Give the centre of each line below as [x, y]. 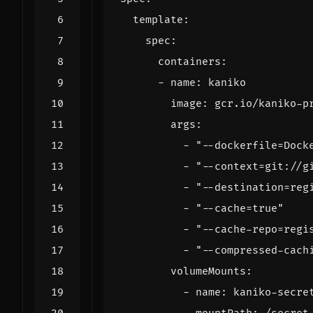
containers [189, 61]
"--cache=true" [240, 208]
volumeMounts [208, 271]
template [158, 20]
